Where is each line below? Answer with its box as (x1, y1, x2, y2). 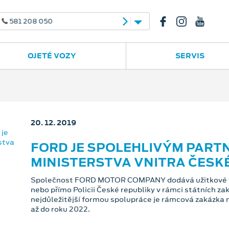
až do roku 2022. (30, 203, 90, 214)
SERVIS (175, 51, 205, 61)
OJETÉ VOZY (27, 51, 76, 61)
